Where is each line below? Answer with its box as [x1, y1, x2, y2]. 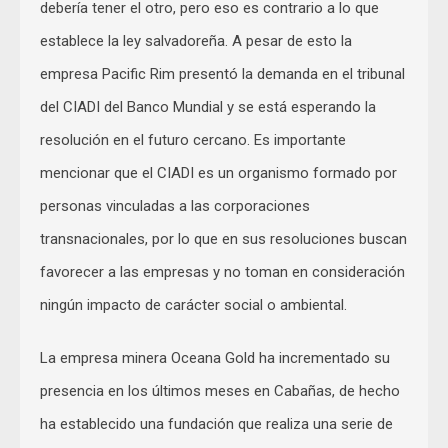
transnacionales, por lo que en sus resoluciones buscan [40, 230, 407, 249]
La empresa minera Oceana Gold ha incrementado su [40, 349, 390, 368]
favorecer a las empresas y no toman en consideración [40, 263, 405, 282]
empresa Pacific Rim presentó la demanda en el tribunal [40, 65, 405, 84]
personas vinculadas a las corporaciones [40, 197, 310, 216]
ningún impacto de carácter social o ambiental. [40, 296, 347, 315]
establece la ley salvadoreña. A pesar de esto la [40, 32, 352, 51]
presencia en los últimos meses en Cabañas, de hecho [40, 382, 400, 401]
